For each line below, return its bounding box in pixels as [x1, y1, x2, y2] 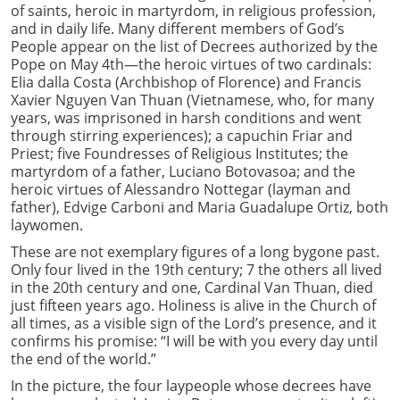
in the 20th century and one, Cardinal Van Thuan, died [11, 277, 373, 297]
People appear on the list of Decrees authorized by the [11, 36, 378, 56]
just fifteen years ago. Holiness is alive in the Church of [11, 295, 376, 315]
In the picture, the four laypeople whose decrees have [11, 375, 371, 396]
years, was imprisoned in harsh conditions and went [11, 107, 362, 128]
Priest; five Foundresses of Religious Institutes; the [11, 143, 348, 163]
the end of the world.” [11, 348, 156, 369]
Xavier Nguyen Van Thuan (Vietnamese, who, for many [11, 89, 374, 110]
